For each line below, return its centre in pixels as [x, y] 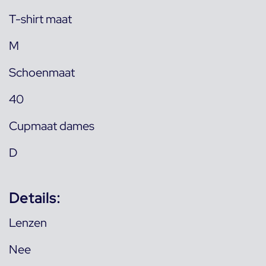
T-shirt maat [40, 19]
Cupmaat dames [52, 126]
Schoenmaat [42, 72]
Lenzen [28, 223]
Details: [35, 198]
